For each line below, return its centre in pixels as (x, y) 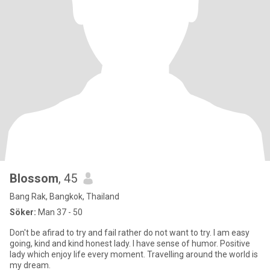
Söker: (23, 212)
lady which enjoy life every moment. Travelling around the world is (134, 254)
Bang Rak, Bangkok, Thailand (64, 196)
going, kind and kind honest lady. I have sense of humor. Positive (130, 243)
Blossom (34, 178)
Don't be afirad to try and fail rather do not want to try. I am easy (111, 233)
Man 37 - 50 (59, 212)
